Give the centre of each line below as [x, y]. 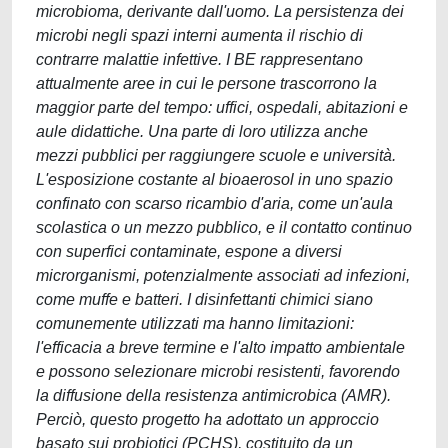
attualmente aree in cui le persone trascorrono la [206, 83]
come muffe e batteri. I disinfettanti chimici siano [204, 299]
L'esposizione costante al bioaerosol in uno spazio [214, 179]
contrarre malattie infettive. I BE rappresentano [199, 59]
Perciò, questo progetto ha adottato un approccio [207, 419]
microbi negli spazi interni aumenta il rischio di [199, 35]
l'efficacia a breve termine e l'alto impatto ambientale [220, 347]
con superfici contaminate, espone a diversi [189, 251]
